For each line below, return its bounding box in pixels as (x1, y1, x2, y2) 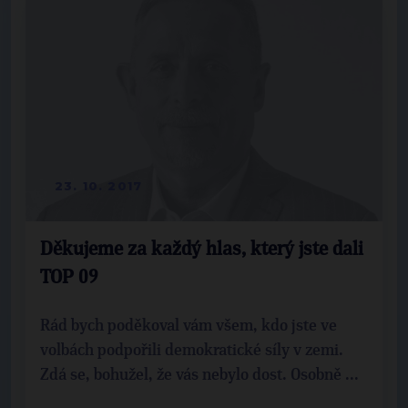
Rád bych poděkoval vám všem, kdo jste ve (40, 317, 337, 334)
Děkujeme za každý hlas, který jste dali (40, 240, 363, 259)
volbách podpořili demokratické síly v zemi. (40, 342, 343, 359)
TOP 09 (40, 268, 98, 287)
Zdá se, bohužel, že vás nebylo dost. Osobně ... (40, 366, 359, 383)
